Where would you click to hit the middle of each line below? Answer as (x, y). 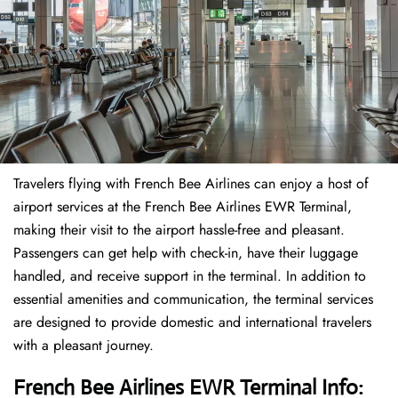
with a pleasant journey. (84, 346)
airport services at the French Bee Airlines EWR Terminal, (183, 207)
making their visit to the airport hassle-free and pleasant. (179, 230)
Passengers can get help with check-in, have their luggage (186, 253)
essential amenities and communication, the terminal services (193, 299)
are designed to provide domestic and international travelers (192, 322)
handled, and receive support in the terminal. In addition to (190, 276)
